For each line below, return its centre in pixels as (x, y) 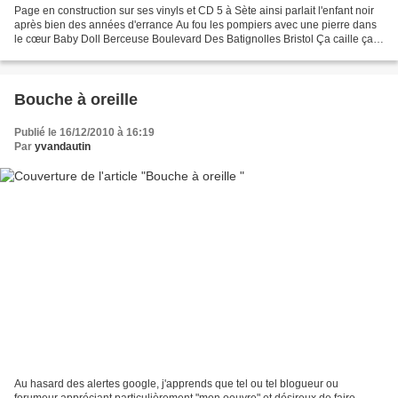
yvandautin (63, 146)
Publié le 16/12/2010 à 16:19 (84, 132)
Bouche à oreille (76, 99)
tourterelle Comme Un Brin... (83, 53)
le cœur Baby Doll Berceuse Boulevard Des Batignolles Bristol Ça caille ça (194, 39)
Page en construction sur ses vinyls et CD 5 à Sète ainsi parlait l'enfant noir (194, 10)
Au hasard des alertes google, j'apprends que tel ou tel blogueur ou (176, 384)
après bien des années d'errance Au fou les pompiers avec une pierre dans (195, 24)
